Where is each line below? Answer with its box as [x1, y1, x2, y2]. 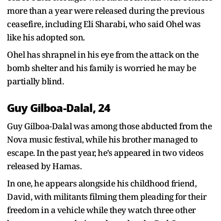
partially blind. [7, 75, 64, 87]
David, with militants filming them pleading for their [7, 190, 207, 202]
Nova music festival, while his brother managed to [7, 133, 198, 145]
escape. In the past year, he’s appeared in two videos [7, 147, 204, 158]
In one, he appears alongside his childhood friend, [7, 177, 196, 189]
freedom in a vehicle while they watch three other [7, 204, 196, 216]
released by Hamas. [7, 160, 83, 172]
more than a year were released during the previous [7, 4, 204, 16]
